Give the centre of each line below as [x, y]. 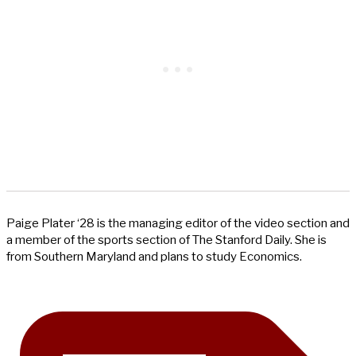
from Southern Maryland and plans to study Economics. [154, 257]
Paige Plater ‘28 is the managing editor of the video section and [178, 224]
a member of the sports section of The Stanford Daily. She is [166, 240]
